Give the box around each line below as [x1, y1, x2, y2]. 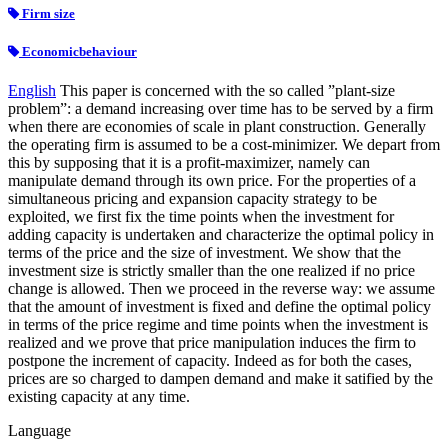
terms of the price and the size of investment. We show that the [8, 244, 401, 262]
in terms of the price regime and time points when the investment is [8, 316, 428, 334]
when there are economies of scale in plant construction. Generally [8, 118, 426, 136]
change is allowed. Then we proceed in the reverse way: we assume [8, 280, 435, 298]
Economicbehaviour [19, 43, 137, 59]
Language [8, 422, 71, 440]
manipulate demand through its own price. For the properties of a [8, 172, 416, 190]
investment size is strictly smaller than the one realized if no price [8, 262, 415, 280]
